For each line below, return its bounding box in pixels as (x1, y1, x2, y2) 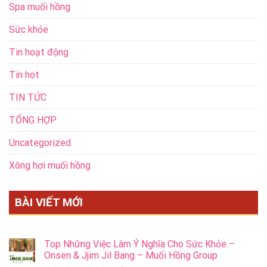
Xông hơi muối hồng (9, 159, 91, 171)
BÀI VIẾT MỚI (15, 195, 83, 209)
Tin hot (9, 69, 39, 80)
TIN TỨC (9, 91, 46, 103)
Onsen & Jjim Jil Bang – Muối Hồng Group (44, 250, 218, 262)
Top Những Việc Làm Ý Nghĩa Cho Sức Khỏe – (44, 238, 235, 250)
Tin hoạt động (9, 46, 69, 58)
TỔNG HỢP (9, 114, 57, 126)
